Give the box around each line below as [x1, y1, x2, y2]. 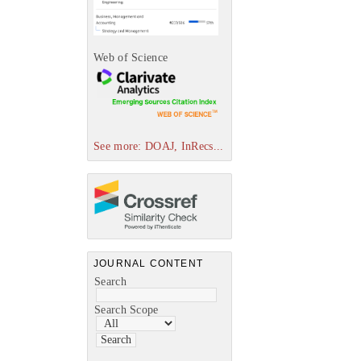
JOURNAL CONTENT [93, 257, 203, 269]
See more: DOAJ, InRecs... [93, 140, 224, 153]
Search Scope [94, 303, 159, 316]
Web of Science [93, 51, 168, 64]
